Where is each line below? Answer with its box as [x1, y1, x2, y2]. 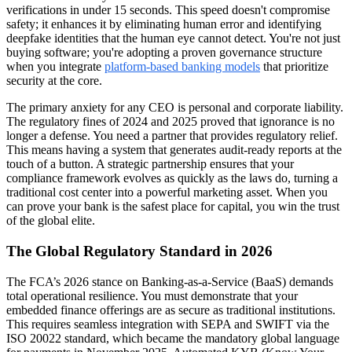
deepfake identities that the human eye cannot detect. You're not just [6, 31, 340, 46]
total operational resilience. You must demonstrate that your [6, 288, 298, 302]
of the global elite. [6, 214, 95, 228]
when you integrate [6, 60, 104, 74]
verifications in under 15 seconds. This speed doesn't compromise [6, 3, 330, 17]
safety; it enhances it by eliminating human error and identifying [6, 17, 321, 31]
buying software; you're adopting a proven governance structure [6, 46, 322, 60]
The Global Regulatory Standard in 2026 [6, 243, 273, 260]
